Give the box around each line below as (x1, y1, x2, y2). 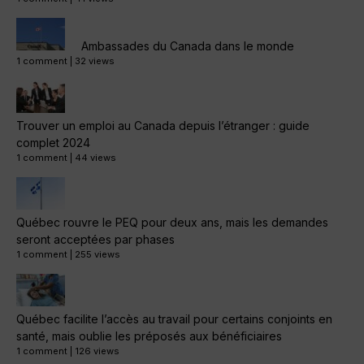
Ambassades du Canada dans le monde (81, 39, 294, 54)
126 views (75, 345, 119, 357)
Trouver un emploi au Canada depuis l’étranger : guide (16, 119, 310, 133)
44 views (75, 152, 116, 164)
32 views (75, 55, 115, 67)
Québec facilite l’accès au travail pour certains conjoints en (16, 312, 332, 327)
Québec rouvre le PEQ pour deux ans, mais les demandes (16, 215, 328, 230)
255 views (75, 249, 120, 261)
